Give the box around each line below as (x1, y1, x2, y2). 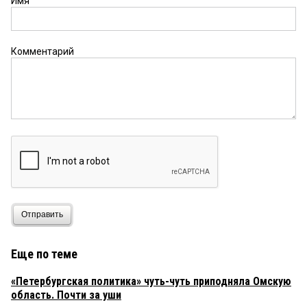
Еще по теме (11, 246, 77, 261)
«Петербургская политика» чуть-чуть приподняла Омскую (11, 274, 291, 288)
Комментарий (11, 45, 74, 57)
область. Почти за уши (11, 288, 121, 302)
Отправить (21, 210, 63, 220)
